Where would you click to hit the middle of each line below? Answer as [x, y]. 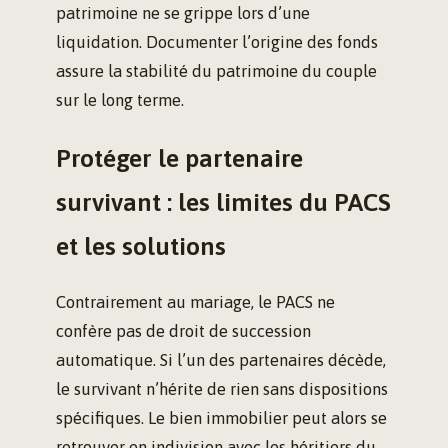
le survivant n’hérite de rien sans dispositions [222, 389]
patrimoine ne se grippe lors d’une [183, 13]
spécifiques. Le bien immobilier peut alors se [221, 418]
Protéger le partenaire [179, 158]
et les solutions [141, 246]
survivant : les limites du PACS [223, 202]
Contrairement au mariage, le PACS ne [195, 302]
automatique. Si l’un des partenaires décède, [221, 360]
